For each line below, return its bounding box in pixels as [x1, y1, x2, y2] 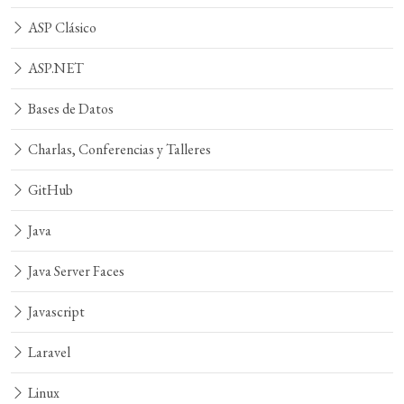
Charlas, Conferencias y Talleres [25, 140, 211, 160]
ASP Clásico [25, 18, 96, 38]
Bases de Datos [25, 99, 114, 119]
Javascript [25, 302, 85, 322]
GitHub [25, 180, 73, 200]
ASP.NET [25, 59, 84, 78]
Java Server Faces [25, 262, 124, 281]
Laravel [25, 343, 70, 363]
